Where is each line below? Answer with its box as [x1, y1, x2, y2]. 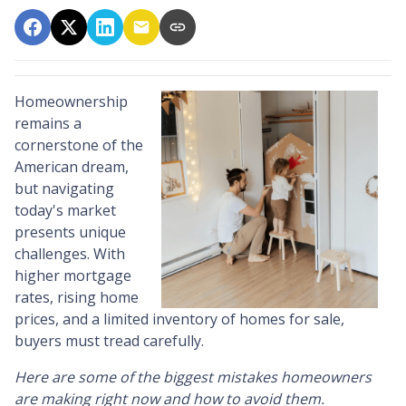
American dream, [14, 157, 129, 177]
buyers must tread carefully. [14, 331, 204, 351]
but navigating [14, 179, 114, 198]
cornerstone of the [14, 135, 143, 155]
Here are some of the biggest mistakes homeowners [14, 367, 372, 387]
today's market [14, 200, 116, 220]
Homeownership [14, 92, 128, 111]
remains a [14, 113, 82, 133]
